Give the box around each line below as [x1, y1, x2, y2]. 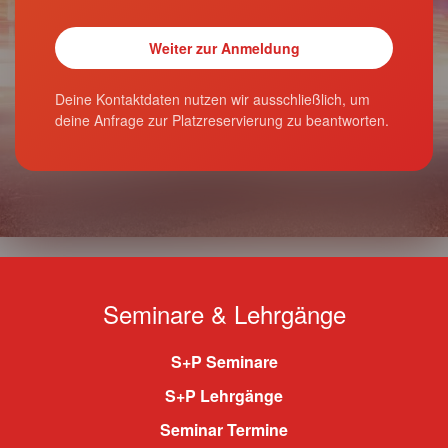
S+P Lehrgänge [165, 384, 283, 407]
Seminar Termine [160, 418, 288, 441]
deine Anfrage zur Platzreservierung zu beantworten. [55, 110, 389, 130]
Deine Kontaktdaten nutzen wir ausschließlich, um [55, 89, 370, 109]
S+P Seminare [170, 350, 278, 373]
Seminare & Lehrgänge [102, 296, 346, 331]
